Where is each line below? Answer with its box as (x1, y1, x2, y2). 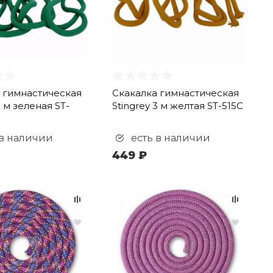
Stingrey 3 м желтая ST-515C (112, 100, 244, 112)
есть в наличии (129, 132, 211, 144)
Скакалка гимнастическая (112, 87, 239, 99)
